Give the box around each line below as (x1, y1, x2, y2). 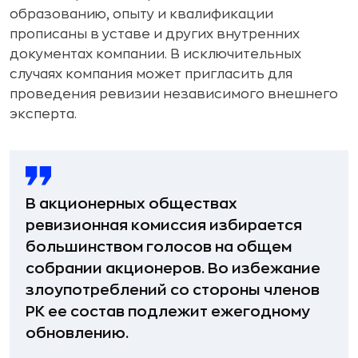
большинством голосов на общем (26, 239, 292, 254)
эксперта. (10, 107, 77, 121)
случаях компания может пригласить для (10, 67, 292, 81)
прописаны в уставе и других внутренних (10, 27, 300, 41)
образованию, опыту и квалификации (10, 7, 273, 21)
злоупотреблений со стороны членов (26, 282, 320, 297)
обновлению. (26, 325, 129, 340)
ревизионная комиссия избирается (26, 217, 302, 233)
